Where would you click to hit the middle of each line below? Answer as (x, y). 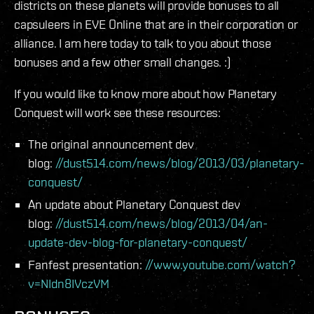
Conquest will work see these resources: (117, 112)
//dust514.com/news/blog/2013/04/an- (162, 223)
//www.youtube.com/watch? (220, 264)
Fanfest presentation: (87, 264)
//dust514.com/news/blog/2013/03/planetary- (180, 163)
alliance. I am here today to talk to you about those (143, 43)
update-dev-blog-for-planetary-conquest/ (138, 242)
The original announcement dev (111, 144)
